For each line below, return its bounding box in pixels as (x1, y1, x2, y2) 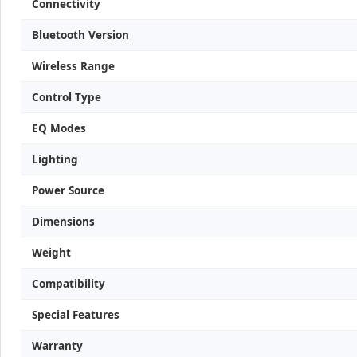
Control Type (32, 90, 101, 104)
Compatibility (32, 277, 105, 291)
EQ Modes (32, 121, 86, 135)
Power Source (32, 183, 104, 198)
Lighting (32, 152, 78, 167)
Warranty (32, 339, 83, 353)
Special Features (32, 308, 120, 322)
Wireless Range (32, 59, 115, 73)
